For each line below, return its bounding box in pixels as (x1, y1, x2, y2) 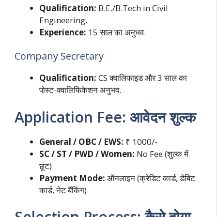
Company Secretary (15, 49, 104, 63)
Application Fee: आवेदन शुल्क (15, 107, 196, 127)
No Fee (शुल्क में (135, 148, 188, 159)
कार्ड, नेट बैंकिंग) (39, 184, 87, 196)
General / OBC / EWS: (39, 136, 124, 147)
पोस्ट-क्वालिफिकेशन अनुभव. (39, 84, 121, 96)
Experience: (39, 26, 86, 38)
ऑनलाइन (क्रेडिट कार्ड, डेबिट (105, 172, 195, 184)
